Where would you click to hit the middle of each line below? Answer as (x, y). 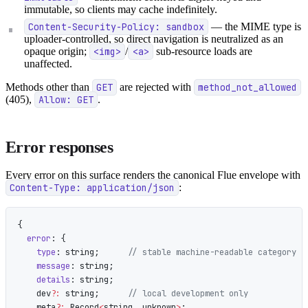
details (44, 280)
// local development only (188, 294)
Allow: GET (66, 99)
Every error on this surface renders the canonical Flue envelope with (153, 175)
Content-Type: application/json (92, 187)
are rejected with (156, 87)
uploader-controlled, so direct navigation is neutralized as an (154, 38)
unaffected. (48, 63)
